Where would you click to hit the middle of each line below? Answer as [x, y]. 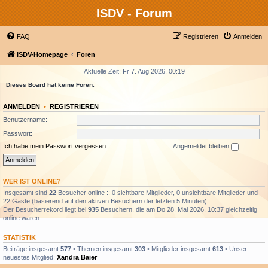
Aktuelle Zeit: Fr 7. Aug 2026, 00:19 [134, 71]
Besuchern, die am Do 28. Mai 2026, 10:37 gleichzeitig [178, 209]
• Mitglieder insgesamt [179, 249]
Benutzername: [25, 119]
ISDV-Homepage [42, 54]
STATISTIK [19, 237]
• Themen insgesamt [103, 249]
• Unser [235, 249]
